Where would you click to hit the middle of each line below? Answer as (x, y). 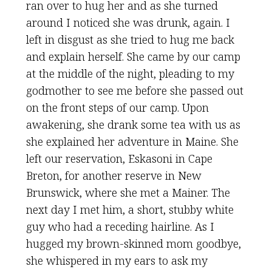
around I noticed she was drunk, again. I (128, 22)
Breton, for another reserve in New (114, 175)
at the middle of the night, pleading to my (130, 73)
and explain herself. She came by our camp (133, 56)
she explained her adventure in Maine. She (132, 141)
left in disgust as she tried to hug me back (130, 39)
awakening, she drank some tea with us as (133, 124)
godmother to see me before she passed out (134, 90)
